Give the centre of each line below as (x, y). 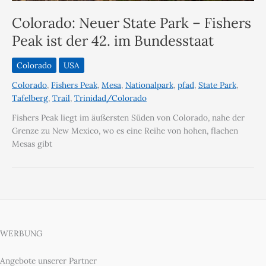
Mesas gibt (32, 144)
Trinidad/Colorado (110, 98)
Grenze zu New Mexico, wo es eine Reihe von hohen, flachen (125, 131)
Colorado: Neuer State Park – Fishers (132, 22)
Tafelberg (30, 98)
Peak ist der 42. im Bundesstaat (113, 40)
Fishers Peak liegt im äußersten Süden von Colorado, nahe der (128, 118)
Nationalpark (149, 85)
